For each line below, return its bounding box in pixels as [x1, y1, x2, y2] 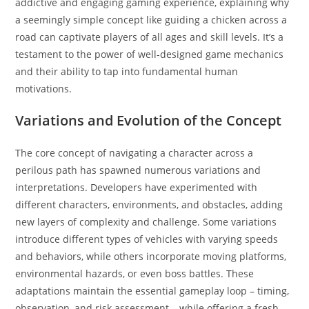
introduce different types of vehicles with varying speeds [15, 232, 279, 246]
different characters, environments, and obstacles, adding [15, 197, 283, 211]
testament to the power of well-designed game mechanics [15, 47, 284, 61]
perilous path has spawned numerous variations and [15, 163, 261, 177]
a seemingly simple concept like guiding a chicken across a [15, 12, 288, 26]
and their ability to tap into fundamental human [15, 64, 239, 78]
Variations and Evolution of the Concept [15, 110, 282, 130]
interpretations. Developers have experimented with [15, 180, 258, 194]
